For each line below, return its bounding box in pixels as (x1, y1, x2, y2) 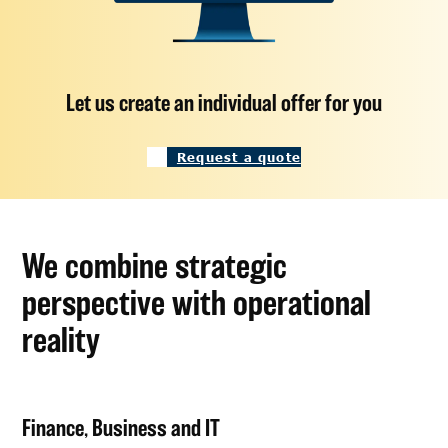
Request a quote (176, 149, 301, 166)
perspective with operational (22, 284, 372, 322)
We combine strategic (22, 247, 288, 285)
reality (22, 321, 101, 359)
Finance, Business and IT (22, 415, 221, 441)
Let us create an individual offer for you (66, 90, 382, 116)
